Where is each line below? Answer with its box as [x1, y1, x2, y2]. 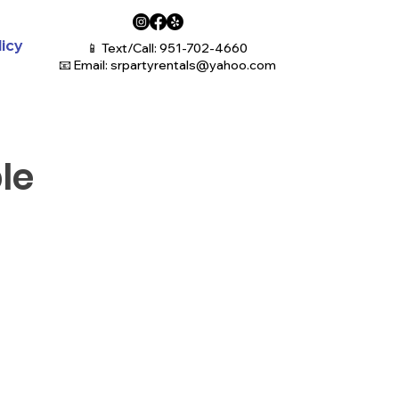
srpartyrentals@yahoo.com [110, 57, 276, 73]
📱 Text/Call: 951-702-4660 [86, 40, 248, 56]
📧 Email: [58, 57, 110, 73]
